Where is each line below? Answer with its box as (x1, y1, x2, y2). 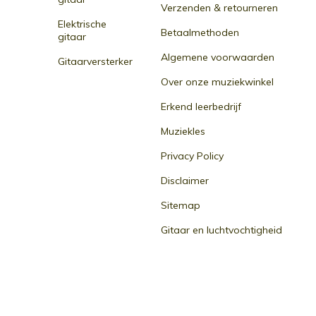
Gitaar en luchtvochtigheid (161, 224, 282, 236)
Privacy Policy (161, 150, 224, 162)
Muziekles (161, 125, 205, 138)
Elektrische (58, 18, 107, 30)
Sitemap (161, 199, 200, 212)
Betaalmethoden (161, 26, 239, 39)
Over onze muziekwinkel (161, 75, 274, 88)
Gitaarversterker (58, 55, 133, 68)
